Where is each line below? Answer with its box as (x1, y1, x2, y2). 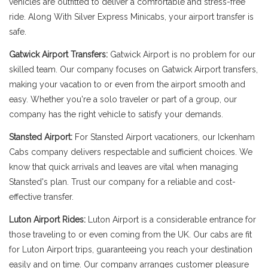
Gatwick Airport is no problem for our (110, 50, 255, 59)
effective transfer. (9, 192, 74, 202)
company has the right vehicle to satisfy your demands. (9, 109, 223, 119)
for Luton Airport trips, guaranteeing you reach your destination (9, 245, 252, 254)
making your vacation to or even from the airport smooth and (9, 80, 245, 89)
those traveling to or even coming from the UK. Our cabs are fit (9, 230, 252, 239)
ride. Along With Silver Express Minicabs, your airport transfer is (9, 12, 254, 22)
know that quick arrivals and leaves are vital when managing (9, 162, 238, 172)
